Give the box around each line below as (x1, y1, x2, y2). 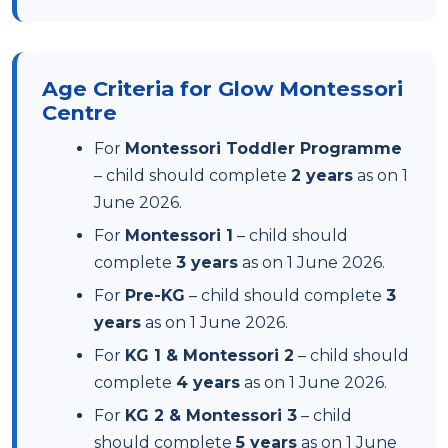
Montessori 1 (125, 226, 233, 245)
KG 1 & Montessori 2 (125, 346, 294, 365)
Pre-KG (125, 286, 185, 305)
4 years (176, 373, 240, 392)
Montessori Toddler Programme (125, 139, 402, 158)
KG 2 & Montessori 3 (125, 406, 297, 425)
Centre (42, 100, 117, 125)
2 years (291, 166, 353, 185)
